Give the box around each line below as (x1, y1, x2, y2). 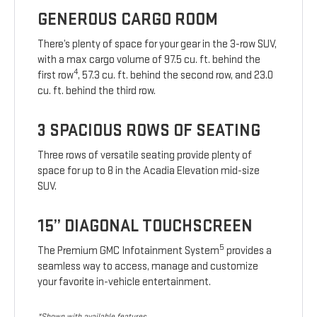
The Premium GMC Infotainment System (38, 244, 220, 258)
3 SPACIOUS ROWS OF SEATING (38, 120, 261, 142)
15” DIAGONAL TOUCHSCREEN (38, 216, 253, 237)
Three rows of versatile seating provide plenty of (38, 149, 253, 163)
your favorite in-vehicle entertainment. (38, 275, 212, 289)
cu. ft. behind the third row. (38, 84, 156, 98)
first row (38, 69, 74, 83)
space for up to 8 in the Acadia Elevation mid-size (38, 164, 260, 178)
